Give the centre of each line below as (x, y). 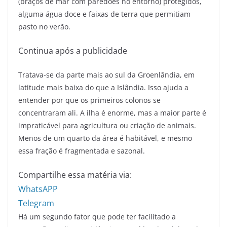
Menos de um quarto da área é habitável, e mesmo (105, 138)
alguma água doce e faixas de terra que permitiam (104, 14)
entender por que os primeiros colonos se (89, 100)
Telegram (36, 203)
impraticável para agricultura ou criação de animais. (107, 125)
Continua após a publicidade (73, 50)
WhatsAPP (38, 189)
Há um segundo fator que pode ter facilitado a (97, 216)
